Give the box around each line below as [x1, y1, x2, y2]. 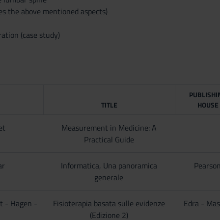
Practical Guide [83, 134, 134, 145]
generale [94, 171, 124, 183]
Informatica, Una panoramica [60, 160, 157, 171]
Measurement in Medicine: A [61, 122, 157, 134]
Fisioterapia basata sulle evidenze [53, 197, 165, 209]
